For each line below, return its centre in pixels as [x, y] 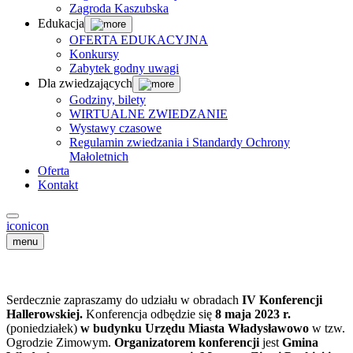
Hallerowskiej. [46, 314]
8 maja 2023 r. [253, 314]
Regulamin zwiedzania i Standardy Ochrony [180, 142]
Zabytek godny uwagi [124, 68]
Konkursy [94, 54]
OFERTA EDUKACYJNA [139, 40]
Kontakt [58, 185]
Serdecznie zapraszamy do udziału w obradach [124, 300]
